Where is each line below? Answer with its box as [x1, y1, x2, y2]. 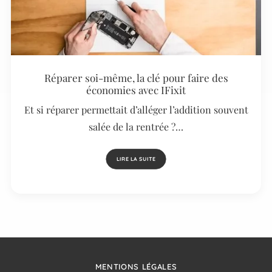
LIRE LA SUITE [116, 155, 156, 163]
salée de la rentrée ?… [89, 120, 183, 133]
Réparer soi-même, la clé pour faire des [44, 70, 228, 84]
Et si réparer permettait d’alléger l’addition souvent [24, 103, 248, 116]
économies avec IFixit [86, 83, 186, 97]
